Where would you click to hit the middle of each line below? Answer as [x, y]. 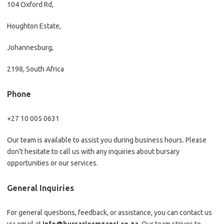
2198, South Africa [35, 69]
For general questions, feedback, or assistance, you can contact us [109, 212]
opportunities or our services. [52, 163]
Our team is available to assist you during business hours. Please [107, 140]
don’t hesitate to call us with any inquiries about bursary [93, 151]
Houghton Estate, [34, 26]
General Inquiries [40, 188]
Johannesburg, [30, 47]
